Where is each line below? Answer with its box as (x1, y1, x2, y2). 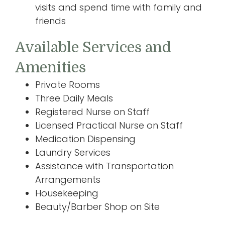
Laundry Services (35, 146, 110, 159)
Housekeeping (35, 186, 98, 199)
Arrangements (35, 173, 100, 186)
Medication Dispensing (35, 132, 136, 145)
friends (35, 14, 66, 27)
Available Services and (15, 39, 171, 56)
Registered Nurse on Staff (35, 105, 150, 118)
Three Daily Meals (35, 91, 113, 104)
